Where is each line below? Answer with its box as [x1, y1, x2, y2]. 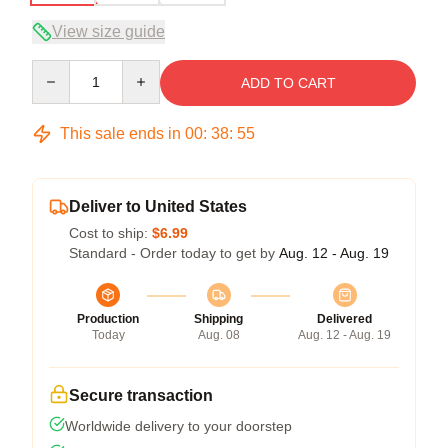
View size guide [52, 22, 165, 40]
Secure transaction [69, 386, 213, 404]
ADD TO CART [240, 74, 336, 91]
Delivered [317, 311, 372, 326]
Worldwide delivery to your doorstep [65, 417, 292, 434]
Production [77, 311, 139, 326]
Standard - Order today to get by [69, 244, 279, 261]
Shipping [194, 311, 243, 326]
